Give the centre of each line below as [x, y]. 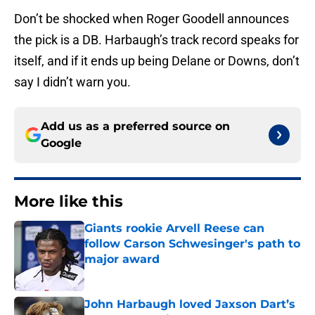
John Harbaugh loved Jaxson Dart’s [190, 304]
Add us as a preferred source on [135, 127]
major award [122, 259]
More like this [69, 202]
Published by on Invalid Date [145, 273]
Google [61, 143]
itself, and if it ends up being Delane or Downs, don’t [157, 61]
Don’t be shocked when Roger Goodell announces [152, 19]
